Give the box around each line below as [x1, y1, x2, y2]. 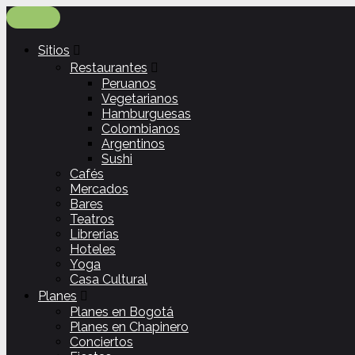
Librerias [70, 227, 119, 242]
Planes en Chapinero [70, 319, 189, 334]
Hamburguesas [101, 106, 191, 121]
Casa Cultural [70, 272, 147, 287]
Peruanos [101, 76, 156, 91]
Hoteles [70, 242, 116, 257]
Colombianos [101, 121, 180, 136]
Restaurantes [70, 60, 147, 75]
